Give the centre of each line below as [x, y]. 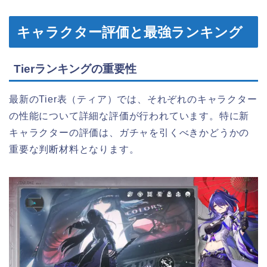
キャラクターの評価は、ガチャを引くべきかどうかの [129, 133]
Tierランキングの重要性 [75, 69]
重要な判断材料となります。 [74, 150]
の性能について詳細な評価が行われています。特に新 [129, 116]
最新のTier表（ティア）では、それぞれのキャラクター [133, 100]
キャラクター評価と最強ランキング [130, 32]
